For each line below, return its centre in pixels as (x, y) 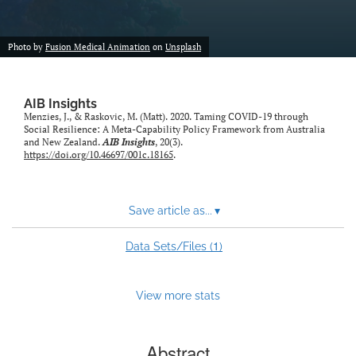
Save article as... (170, 211)
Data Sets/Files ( (169, 247)
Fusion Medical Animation (98, 47)
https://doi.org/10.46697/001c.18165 (99, 155)
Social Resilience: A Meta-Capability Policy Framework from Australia (174, 130)
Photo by (27, 47)
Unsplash (183, 47)
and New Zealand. (63, 142)
